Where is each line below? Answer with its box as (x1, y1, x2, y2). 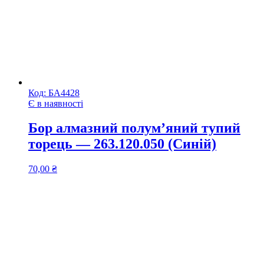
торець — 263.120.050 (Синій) (28, 136, 216, 152)
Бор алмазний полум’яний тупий (28, 120, 240, 136)
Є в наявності (28, 98, 83, 108)
